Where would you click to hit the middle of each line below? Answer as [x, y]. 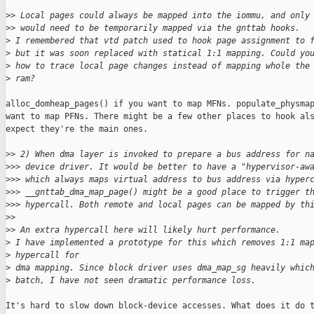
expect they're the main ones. [77, 129]
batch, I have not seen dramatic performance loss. [133, 281]
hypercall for [47, 255]
